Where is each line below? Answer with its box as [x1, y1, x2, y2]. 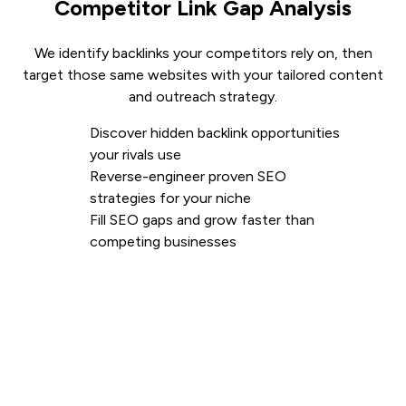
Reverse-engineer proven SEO [90, 168, 286, 186]
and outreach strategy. [129, 88, 277, 106]
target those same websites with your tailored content [23, 66, 383, 84]
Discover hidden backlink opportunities [90, 124, 340, 142]
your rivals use [90, 146, 181, 164]
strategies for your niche [90, 189, 251, 208]
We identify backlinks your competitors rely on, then [34, 44, 372, 63]
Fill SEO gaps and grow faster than [90, 211, 314, 229]
